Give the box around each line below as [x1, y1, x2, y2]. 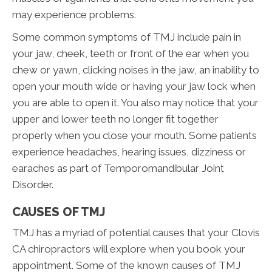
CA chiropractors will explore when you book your [12, 243, 245, 256]
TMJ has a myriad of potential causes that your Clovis [12, 226, 260, 239]
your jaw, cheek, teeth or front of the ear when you [12, 47, 249, 60]
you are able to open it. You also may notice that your [12, 97, 259, 109]
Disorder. [12, 178, 53, 191]
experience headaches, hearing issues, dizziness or [12, 146, 246, 158]
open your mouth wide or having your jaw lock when [12, 80, 256, 93]
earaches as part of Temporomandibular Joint [12, 162, 224, 175]
